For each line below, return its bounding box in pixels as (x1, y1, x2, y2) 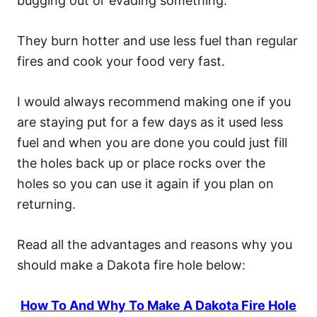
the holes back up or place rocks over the (17, 155, 265, 171)
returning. (17, 196, 76, 212)
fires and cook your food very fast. (17, 53, 225, 69)
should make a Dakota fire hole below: (17, 257, 246, 272)
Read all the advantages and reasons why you (17, 236, 292, 252)
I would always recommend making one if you (17, 93, 291, 109)
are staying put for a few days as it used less (17, 114, 283, 129)
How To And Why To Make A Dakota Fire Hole (21, 297, 296, 313)
